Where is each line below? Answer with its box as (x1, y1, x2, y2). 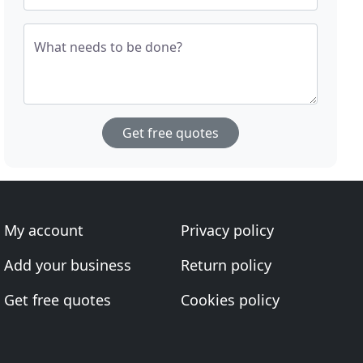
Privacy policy (180, 220, 274, 240)
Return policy (180, 255, 271, 275)
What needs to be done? (34, 38, 183, 56)
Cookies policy (180, 290, 280, 310)
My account (4, 220, 84, 240)
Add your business (4, 255, 132, 275)
